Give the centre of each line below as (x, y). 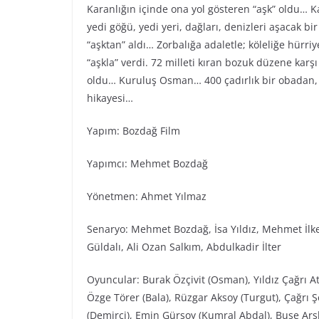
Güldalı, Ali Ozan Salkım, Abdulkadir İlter (184, 247)
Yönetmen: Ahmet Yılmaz (147, 197)
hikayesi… (110, 98)
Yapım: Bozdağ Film (134, 131)
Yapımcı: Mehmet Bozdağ (147, 164)
